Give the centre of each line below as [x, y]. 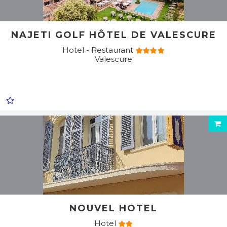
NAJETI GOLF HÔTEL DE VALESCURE [113, 35]
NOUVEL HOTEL [113, 208]
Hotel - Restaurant [99, 50]
